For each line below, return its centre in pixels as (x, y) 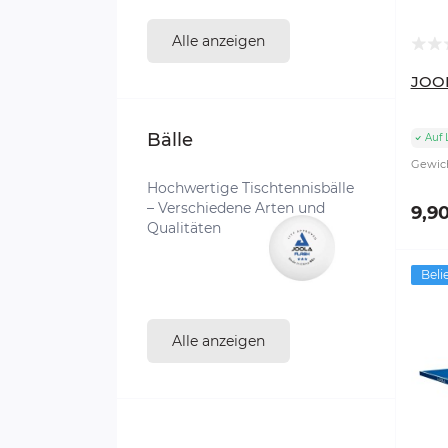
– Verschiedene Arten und (236, 207)
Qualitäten (184, 227)
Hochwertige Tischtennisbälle (250, 187)
